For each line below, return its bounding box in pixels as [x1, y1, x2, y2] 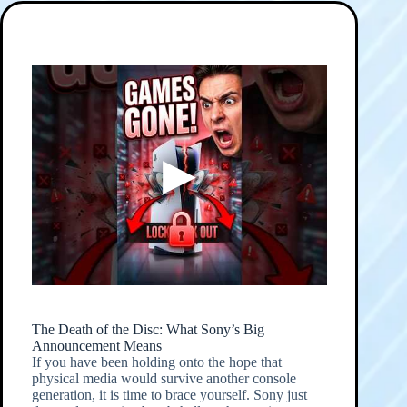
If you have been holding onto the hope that [31, 354, 282, 371]
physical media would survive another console [31, 371, 296, 387]
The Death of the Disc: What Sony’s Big [31, 322, 264, 338]
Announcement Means [31, 338, 162, 354]
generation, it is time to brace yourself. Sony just [31, 387, 307, 403]
